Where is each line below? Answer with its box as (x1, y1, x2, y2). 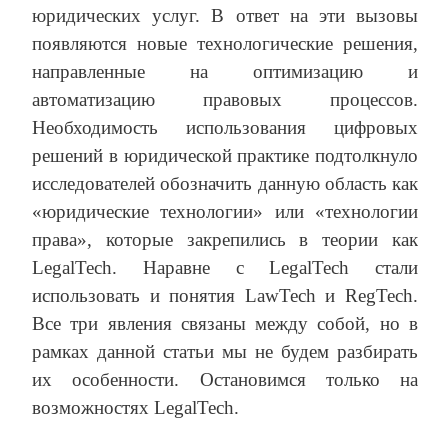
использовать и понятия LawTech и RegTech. (32, 285, 418, 307)
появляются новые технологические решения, (32, 33, 418, 55)
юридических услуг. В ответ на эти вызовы (32, 5, 418, 27)
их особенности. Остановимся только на (32, 369, 418, 391)
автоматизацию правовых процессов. (32, 89, 418, 111)
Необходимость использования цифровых (32, 117, 418, 139)
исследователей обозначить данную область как (32, 173, 418, 195)
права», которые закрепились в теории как (32, 229, 418, 251)
